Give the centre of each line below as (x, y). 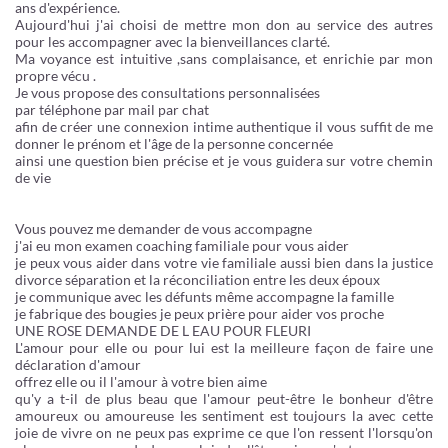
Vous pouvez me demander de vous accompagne (163, 228)
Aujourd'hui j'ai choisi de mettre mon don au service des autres (224, 24)
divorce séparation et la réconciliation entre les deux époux (197, 279)
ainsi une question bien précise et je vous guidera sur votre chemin (224, 160)
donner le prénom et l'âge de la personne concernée (174, 143)
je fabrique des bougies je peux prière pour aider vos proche (199, 313)
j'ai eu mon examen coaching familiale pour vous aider (182, 245)
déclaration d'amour (78, 364)
